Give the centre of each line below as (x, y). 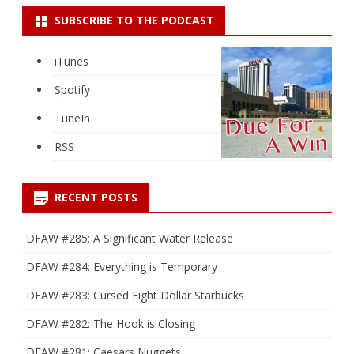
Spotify (72, 90)
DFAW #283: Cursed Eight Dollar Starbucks (135, 296)
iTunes (72, 62)
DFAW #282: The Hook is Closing (111, 324)
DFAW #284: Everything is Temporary (122, 267)
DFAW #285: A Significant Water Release (130, 239)
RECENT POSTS (96, 198)
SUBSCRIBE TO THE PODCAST (134, 21)
